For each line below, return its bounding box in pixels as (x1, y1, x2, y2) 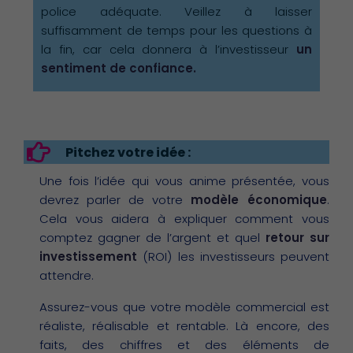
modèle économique (191, 191, 327, 209)
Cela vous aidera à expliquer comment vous (39, 210, 329, 228)
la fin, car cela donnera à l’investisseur (41, 41, 296, 58)
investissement (39, 248, 137, 266)
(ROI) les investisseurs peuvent (137, 248, 329, 266)
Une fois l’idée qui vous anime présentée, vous (39, 173, 329, 190)
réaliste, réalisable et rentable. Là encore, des (39, 318, 329, 335)
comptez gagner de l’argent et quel (39, 229, 266, 247)
